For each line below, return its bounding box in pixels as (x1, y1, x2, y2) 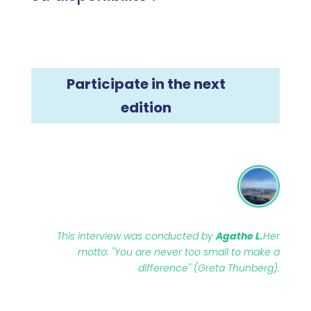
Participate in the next (67, 74, 226, 94)
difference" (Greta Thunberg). (138, 261, 280, 276)
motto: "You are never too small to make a (78, 245, 280, 260)
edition (121, 98, 172, 118)
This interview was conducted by (57, 229, 217, 244)
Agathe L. (216, 229, 264, 244)
